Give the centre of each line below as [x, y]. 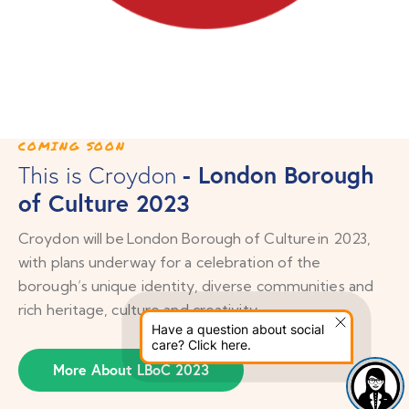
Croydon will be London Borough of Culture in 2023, [195, 238]
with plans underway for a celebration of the [170, 262]
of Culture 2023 [104, 203]
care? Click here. [201, 345]
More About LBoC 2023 [131, 369]
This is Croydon [100, 176]
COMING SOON [72, 147]
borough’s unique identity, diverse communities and [196, 285]
